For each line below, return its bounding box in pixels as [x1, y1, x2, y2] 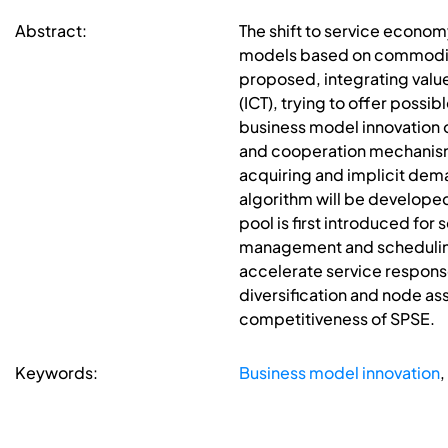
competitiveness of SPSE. [238, 308, 435, 330]
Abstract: [15, 20, 87, 42]
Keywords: [15, 362, 98, 384]
